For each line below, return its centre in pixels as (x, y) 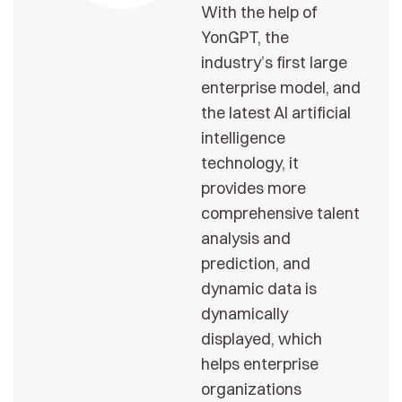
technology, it (250, 162)
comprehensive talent (280, 213)
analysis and (246, 238)
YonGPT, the (245, 37)
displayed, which (262, 338)
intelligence (243, 137)
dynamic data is (259, 288)
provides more (253, 188)
